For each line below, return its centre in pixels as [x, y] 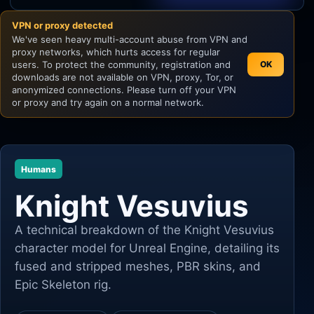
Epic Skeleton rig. [63, 285]
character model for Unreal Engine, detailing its [147, 248]
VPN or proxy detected [62, 25]
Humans [39, 169]
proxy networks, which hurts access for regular [116, 52]
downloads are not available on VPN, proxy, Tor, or [123, 77]
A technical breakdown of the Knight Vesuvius [144, 230]
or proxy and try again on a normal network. [108, 102]
